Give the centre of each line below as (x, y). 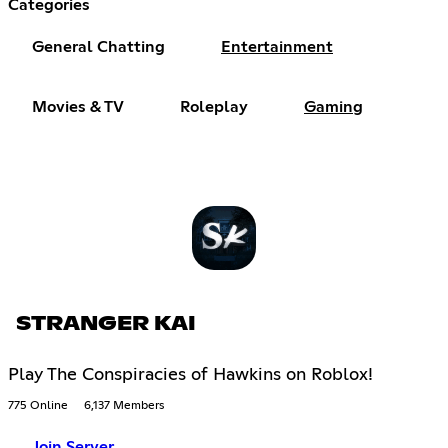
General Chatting (98, 46)
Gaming (333, 106)
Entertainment (277, 46)
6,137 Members (124, 405)
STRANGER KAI (106, 323)
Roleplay (214, 106)
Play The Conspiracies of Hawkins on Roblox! (190, 374)
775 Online (38, 405)
